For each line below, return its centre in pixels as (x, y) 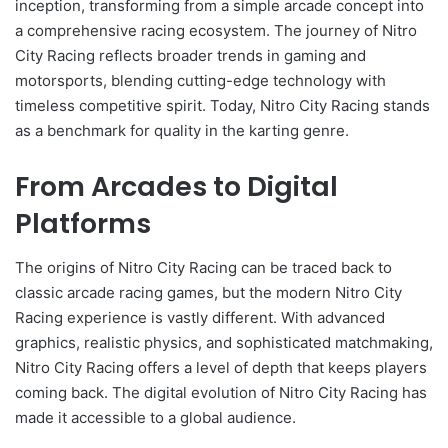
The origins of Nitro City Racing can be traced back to (203, 268)
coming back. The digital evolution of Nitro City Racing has (221, 393)
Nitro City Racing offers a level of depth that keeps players (221, 368)
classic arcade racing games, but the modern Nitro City (208, 293)
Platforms (83, 223)
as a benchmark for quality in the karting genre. (182, 130)
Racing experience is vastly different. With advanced (200, 318)
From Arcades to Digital (176, 186)
